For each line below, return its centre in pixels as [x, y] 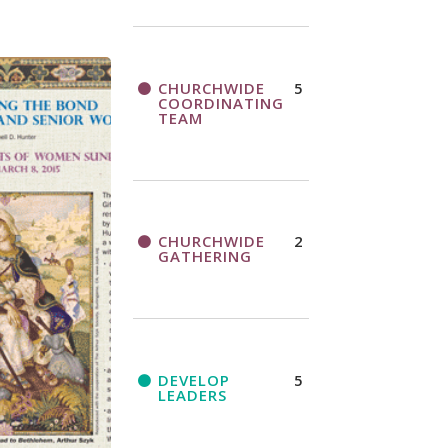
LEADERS [192, 394]
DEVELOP [193, 379]
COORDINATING [220, 102]
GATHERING [204, 256]
